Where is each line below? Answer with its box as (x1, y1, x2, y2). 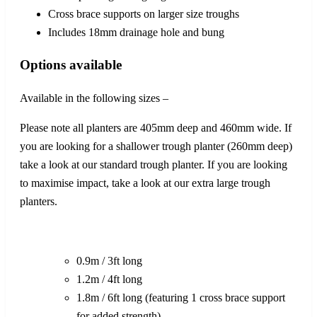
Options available (20, 57, 122, 73)
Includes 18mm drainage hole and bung (48, 25, 224, 38)
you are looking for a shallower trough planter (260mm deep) (20, 140, 292, 153)
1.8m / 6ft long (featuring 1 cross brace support (76, 292, 285, 304)
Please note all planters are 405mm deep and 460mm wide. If (20, 122, 292, 134)
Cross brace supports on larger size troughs (48, 7, 239, 20)
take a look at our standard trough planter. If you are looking (20, 158, 287, 171)
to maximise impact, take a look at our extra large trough (20, 177, 270, 190)
